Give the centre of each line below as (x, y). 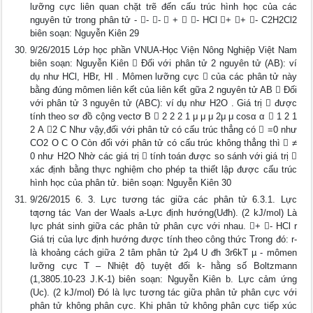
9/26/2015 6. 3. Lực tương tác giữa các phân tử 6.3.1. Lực (163, 199)
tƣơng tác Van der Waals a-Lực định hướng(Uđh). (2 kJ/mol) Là (163, 213)
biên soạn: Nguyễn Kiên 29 (85, 33)
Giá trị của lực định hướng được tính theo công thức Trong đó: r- (163, 239)
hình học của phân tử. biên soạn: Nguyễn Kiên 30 (131, 183)
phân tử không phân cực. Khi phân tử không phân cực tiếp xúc (163, 306)
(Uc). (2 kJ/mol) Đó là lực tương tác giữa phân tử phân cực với (163, 292)
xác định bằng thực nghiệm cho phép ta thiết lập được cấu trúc (163, 169)
